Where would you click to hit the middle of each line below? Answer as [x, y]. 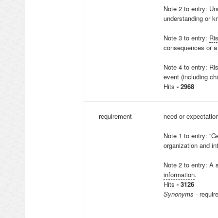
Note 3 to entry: [186, 38]
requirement [115, 116]
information [179, 174]
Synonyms [179, 194]
